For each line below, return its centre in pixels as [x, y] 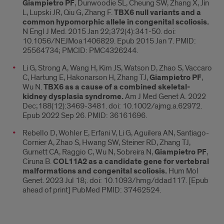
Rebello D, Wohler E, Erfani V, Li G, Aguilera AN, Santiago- [116, 133]
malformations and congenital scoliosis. [95, 171]
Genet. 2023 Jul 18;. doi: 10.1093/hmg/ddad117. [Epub [115, 181]
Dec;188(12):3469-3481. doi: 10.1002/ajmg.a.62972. [112, 106]
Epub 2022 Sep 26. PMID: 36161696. [85, 116]
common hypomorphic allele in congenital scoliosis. [116, 22]
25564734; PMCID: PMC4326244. [80, 51]
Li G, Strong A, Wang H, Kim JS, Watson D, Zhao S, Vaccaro [117, 68]
